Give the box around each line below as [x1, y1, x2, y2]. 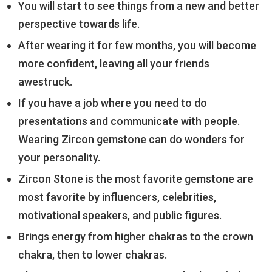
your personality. [18, 151, 100, 165]
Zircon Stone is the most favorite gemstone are [18, 172, 253, 186]
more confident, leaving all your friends [18, 57, 209, 70]
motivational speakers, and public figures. [18, 209, 222, 222]
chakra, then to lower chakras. [18, 248, 167, 262]
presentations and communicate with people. [18, 115, 240, 128]
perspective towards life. [18, 18, 140, 31]
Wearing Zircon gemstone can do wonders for [18, 133, 245, 146]
